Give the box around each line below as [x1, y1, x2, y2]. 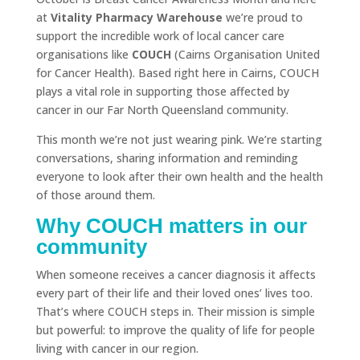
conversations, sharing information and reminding [35, 150, 298, 166]
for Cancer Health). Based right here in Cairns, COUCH [35, 65, 319, 80]
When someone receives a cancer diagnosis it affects [35, 267, 316, 282]
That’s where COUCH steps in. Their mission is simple [35, 304, 315, 319]
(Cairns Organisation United [170, 47, 320, 62]
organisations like [35, 47, 132, 62]
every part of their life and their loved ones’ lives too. [35, 285, 313, 301]
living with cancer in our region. [35, 341, 198, 356]
